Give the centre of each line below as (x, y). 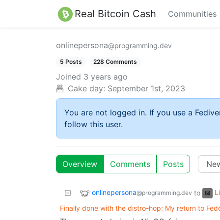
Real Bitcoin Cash (115, 14)
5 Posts (71, 62)
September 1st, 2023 (146, 89)
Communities (192, 14)
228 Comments (115, 62)
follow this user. (94, 124)
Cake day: (86, 89)
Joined (69, 77)
